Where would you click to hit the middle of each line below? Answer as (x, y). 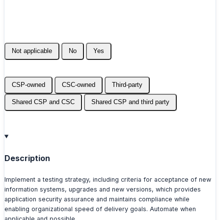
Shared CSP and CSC (43, 102)
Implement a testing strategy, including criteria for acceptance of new (108, 179)
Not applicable (32, 51)
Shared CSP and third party (130, 102)
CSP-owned (28, 85)
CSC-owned (79, 85)
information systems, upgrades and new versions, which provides (103, 189)
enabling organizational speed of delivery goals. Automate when (100, 209)
